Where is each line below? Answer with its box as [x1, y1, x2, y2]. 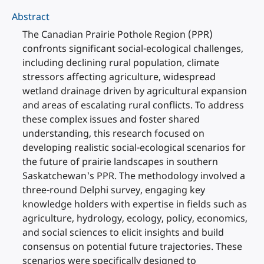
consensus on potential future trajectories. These [22, 240, 242, 253]
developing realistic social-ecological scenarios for [22, 141, 246, 154]
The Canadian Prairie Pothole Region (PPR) [22, 28, 213, 41]
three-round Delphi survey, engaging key [22, 183, 205, 196]
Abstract [12, 10, 49, 23]
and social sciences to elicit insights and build [22, 226, 224, 239]
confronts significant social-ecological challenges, [22, 42, 243, 55]
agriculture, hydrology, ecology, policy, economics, [22, 212, 247, 225]
